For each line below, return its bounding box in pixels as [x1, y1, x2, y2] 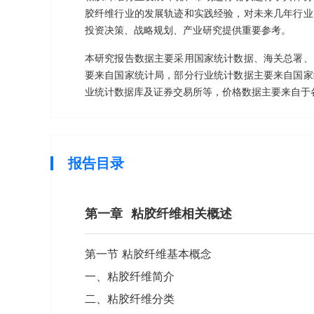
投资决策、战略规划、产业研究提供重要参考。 [85, 24, 291, 36]
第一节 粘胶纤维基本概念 [85, 247, 212, 261]
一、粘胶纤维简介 [85, 269, 175, 283]
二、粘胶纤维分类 [85, 292, 175, 306]
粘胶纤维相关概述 [131, 206, 232, 221]
